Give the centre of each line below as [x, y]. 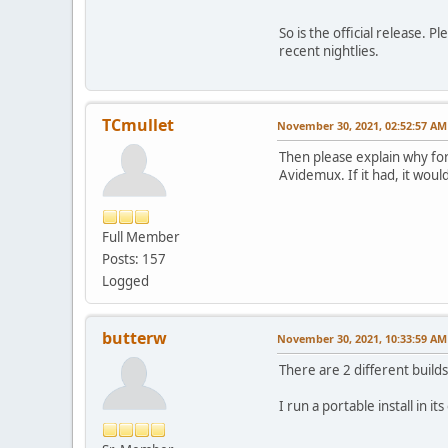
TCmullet [138, 125]
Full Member [141, 237]
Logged [125, 281]
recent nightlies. [329, 51]
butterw [134, 338]
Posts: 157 [134, 259]
